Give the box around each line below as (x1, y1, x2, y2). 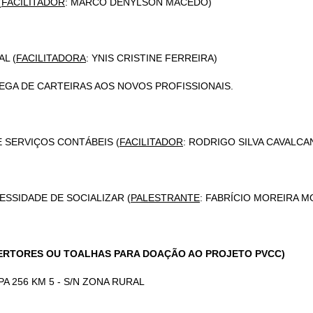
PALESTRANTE (131, 192, 200, 203)
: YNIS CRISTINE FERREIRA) (86, 52, 217, 64)
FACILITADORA (16, 52, 86, 64)
